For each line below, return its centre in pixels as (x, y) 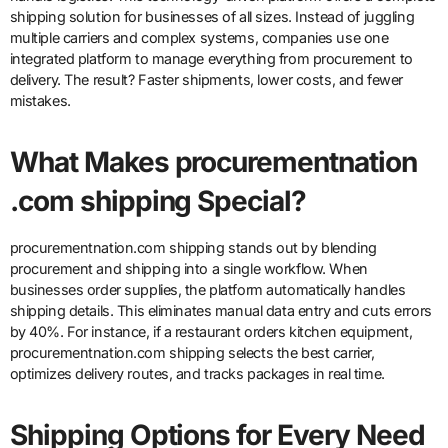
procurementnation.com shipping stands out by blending (193, 248)
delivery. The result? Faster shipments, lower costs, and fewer (206, 80)
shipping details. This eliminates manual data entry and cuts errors (220, 311)
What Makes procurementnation (213, 162)
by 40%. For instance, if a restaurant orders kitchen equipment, (211, 332)
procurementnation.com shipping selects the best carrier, (192, 353)
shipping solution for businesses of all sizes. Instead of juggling (212, 17)
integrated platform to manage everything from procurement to (211, 59)
